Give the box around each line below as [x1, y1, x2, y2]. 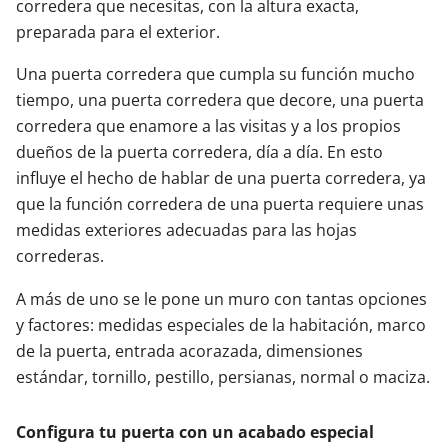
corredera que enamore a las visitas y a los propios [16, 115, 401, 137]
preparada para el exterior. [16, 21, 220, 43]
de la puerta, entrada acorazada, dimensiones [16, 340, 363, 362]
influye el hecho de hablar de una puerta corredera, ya [16, 167, 426, 189]
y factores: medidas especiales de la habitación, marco [16, 314, 426, 336]
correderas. [16, 245, 104, 267]
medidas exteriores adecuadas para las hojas [16, 219, 357, 241]
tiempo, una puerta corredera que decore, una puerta [16, 89, 424, 111]
